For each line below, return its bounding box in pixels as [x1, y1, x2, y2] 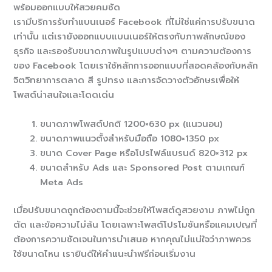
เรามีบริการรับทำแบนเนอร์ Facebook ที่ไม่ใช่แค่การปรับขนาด [13, 15, 256, 29]
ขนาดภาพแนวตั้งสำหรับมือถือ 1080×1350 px [40, 131, 220, 145]
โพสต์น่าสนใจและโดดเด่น [13, 88, 115, 102]
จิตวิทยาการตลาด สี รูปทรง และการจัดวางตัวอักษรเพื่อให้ [13, 73, 240, 87]
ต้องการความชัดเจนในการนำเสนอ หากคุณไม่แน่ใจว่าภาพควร [13, 232, 252, 246]
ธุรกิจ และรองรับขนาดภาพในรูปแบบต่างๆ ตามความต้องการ [13, 44, 252, 58]
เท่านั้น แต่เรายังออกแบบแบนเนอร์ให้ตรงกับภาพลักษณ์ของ [13, 30, 246, 44]
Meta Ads [40, 175, 84, 189]
